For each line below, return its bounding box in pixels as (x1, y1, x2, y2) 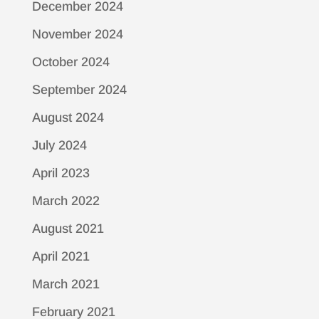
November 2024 (31, 27, 123, 41)
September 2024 (31, 83, 127, 97)
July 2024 (31, 138, 87, 152)
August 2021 (31, 221, 104, 236)
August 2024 (31, 110, 104, 125)
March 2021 (31, 277, 100, 291)
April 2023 (31, 166, 90, 180)
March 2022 (31, 194, 100, 208)
